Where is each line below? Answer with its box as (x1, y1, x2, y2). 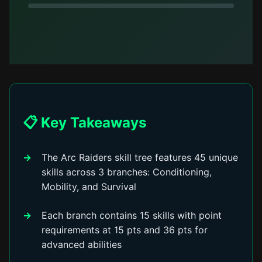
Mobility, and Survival (42, 181, 137, 192)
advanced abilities (42, 239, 122, 250)
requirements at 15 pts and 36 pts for (42, 224, 208, 236)
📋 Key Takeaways (23, 114, 147, 131)
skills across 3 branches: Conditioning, (42, 166, 212, 178)
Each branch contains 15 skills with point (42, 209, 222, 221)
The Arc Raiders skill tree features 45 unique (42, 151, 239, 163)
